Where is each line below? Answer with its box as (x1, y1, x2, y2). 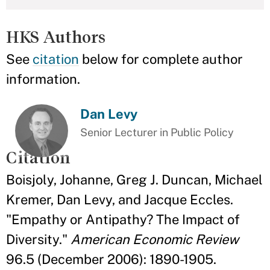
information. (6, 71, 80, 87)
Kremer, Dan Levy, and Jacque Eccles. (6, 192, 233, 208)
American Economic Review (71, 231, 239, 248)
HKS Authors (6, 28, 105, 46)
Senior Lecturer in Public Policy (80, 126, 234, 139)
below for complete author (79, 51, 243, 67)
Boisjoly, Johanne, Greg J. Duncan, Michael (6, 172, 263, 188)
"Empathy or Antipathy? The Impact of (6, 212, 240, 228)
